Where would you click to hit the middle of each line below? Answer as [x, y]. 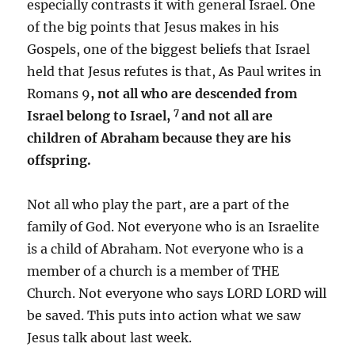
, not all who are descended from [194, 93]
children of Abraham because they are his [159, 137]
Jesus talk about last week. [110, 337]
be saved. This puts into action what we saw [164, 315]
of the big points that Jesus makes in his [153, 27]
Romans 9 [59, 93]
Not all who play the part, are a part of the [158, 204]
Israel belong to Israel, [99, 115]
